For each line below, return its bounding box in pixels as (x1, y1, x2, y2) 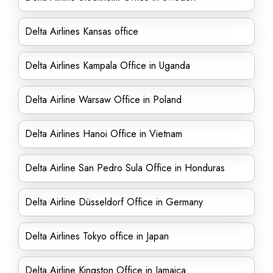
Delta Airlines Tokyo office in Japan (25, 229, 169, 243)
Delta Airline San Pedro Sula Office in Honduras (25, 161, 225, 175)
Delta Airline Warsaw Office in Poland (25, 93, 182, 107)
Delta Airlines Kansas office (25, 24, 138, 38)
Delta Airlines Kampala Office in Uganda (25, 58, 190, 73)
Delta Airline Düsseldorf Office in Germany (25, 195, 203, 209)
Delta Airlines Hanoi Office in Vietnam (25, 127, 182, 141)
